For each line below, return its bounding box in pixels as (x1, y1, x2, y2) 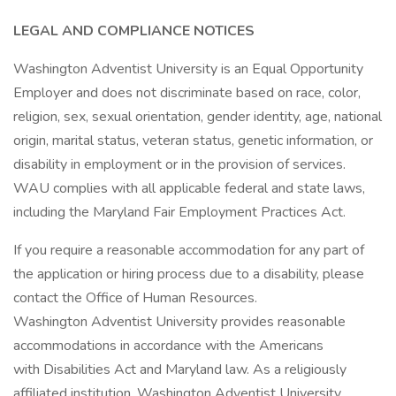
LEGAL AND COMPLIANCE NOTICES (13, 21, 255, 41)
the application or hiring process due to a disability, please (13, 264, 364, 284)
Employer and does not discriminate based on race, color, (13, 83, 361, 103)
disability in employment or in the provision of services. (13, 155, 346, 174)
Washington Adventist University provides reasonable (13, 312, 346, 331)
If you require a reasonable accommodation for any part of (13, 240, 364, 260)
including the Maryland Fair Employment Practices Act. (13, 202, 346, 222)
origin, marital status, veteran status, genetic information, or (13, 131, 373, 150)
